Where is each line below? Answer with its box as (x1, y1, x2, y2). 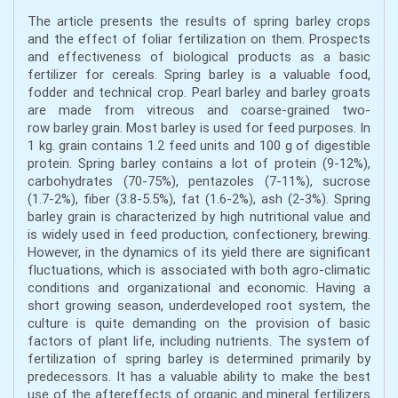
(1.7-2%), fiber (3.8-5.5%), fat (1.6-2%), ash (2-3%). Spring (28, 190, 370, 208)
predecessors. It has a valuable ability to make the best (28, 368, 370, 386)
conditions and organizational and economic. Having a (28, 279, 370, 297)
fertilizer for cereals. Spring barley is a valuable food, (28, 66, 370, 84)
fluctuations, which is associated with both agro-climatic (28, 261, 370, 279)
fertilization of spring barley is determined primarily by (28, 350, 370, 368)
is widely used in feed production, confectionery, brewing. (28, 226, 370, 243)
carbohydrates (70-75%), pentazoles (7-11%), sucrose (28, 172, 370, 190)
